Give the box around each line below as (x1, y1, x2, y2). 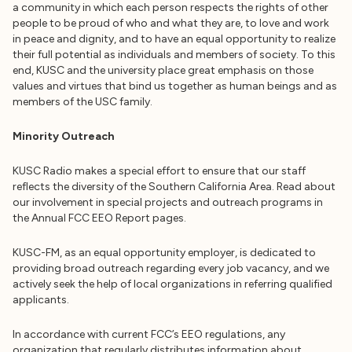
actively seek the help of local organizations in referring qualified (13, 277, 332, 291)
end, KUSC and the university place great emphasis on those (13, 64, 313, 77)
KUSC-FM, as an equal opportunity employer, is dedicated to (13, 246, 316, 259)
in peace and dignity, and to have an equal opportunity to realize (13, 32, 335, 46)
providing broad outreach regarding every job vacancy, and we (13, 262, 329, 275)
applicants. (13, 293, 69, 306)
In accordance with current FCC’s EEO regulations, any (13, 328, 285, 341)
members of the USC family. (13, 95, 152, 108)
